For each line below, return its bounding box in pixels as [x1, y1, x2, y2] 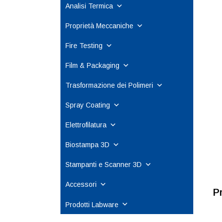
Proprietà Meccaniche [65, 22, 133, 30]
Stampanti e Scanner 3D [65, 161, 142, 168]
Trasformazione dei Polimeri [65, 81, 153, 89]
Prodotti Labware [65, 200, 118, 209]
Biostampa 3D [65, 141, 110, 149]
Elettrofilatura [65, 121, 107, 129]
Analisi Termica [65, 2, 113, 10]
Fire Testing [65, 42, 103, 50]
